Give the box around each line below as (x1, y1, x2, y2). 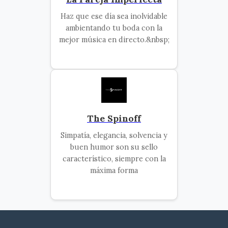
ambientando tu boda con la (66, 23, 162, 33)
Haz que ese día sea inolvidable (61, 11, 167, 21)
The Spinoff (87, 112, 141, 124)
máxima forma (90, 165, 138, 175)
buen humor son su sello (70, 142, 158, 152)
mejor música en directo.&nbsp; (59, 35, 169, 44)
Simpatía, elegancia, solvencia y (61, 130, 167, 140)
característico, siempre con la (62, 154, 166, 163)
